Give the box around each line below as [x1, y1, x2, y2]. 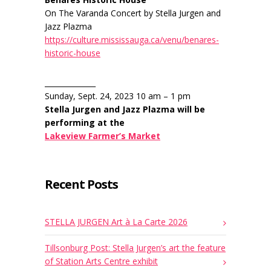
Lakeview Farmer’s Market [45, 130, 160, 142]
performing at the [45, 117, 125, 129]
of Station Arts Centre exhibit [45, 255, 158, 267]
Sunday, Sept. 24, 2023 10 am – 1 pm [45, 90, 191, 102]
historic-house [45, 47, 100, 59]
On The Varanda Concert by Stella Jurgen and [45, 7, 221, 19]
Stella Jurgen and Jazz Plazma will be [45, 103, 205, 116]
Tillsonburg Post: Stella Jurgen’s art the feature [45, 242, 226, 254]
